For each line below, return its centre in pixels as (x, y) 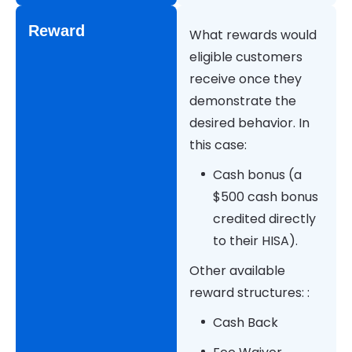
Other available (237, 271)
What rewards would (253, 35)
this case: (219, 145)
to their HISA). (257, 241)
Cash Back (247, 323)
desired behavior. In (249, 123)
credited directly (264, 219)
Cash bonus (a (257, 175)
